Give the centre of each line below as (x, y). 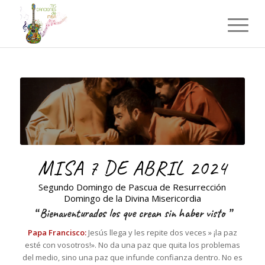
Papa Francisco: (57, 232)
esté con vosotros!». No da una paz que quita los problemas (132, 245)
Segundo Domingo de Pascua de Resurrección (132, 187)
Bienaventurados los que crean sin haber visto (134, 213)
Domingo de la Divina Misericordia (132, 198)
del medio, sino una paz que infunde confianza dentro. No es (132, 257)
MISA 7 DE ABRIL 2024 (132, 168)
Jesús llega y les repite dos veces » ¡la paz (161, 232)
